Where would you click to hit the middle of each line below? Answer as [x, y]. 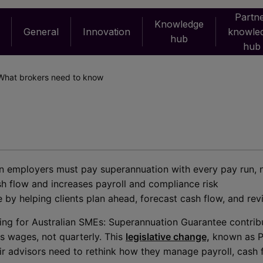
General [41, 31]
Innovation [107, 31]
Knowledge [179, 24]
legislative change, [168, 237]
